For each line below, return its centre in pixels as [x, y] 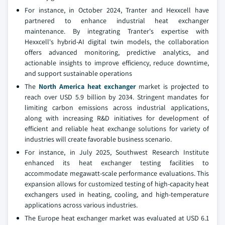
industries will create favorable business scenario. [98, 139]
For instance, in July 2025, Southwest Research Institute [117, 152]
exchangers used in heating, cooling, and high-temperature [117, 194]
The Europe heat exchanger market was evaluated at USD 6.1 [117, 218]
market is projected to [172, 86]
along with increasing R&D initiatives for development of [117, 118]
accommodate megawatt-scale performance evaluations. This [117, 173]
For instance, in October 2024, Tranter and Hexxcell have [117, 10]
